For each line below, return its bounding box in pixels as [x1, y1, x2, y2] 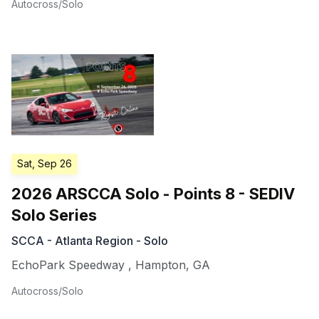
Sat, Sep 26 [17, 157, 72, 169]
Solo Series [11, 205, 97, 224]
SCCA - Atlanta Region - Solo [11, 233, 168, 248]
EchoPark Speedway [11, 257, 125, 272]
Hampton [135, 257, 186, 272]
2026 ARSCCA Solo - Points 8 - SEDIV [11, 184, 295, 203]
